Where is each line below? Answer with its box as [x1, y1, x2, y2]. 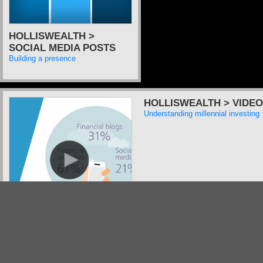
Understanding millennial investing [144, 109, 259, 118]
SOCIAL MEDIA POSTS [9, 42, 116, 53]
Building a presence [9, 54, 76, 63]
